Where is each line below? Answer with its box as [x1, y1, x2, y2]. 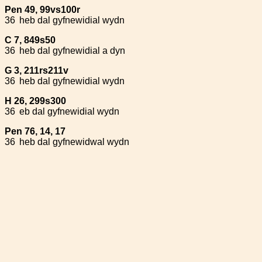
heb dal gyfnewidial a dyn [19, 46, 125, 56]
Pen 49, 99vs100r [5, 5, 80, 15]
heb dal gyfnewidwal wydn [19, 137, 129, 147]
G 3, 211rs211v [5, 65, 68, 75]
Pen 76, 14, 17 [5, 126, 65, 136]
